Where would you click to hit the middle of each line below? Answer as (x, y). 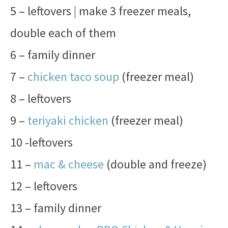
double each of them (63, 33)
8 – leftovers (41, 98)
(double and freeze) (155, 164)
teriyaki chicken (68, 120)
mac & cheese (69, 164)
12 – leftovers (44, 186)
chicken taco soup (73, 77)
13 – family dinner (56, 208)
